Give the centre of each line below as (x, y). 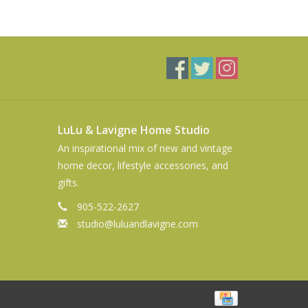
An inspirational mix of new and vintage (145, 148)
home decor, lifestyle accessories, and (143, 166)
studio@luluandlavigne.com (137, 224)
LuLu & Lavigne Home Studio (133, 130)
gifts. (68, 183)
